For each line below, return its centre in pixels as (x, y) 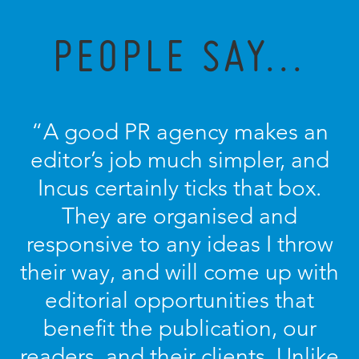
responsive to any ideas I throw (179, 244)
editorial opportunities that (179, 300)
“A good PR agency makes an (179, 132)
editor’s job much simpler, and (179, 160)
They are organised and (179, 216)
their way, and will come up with (179, 272)
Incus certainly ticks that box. (179, 188)
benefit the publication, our (179, 328)
